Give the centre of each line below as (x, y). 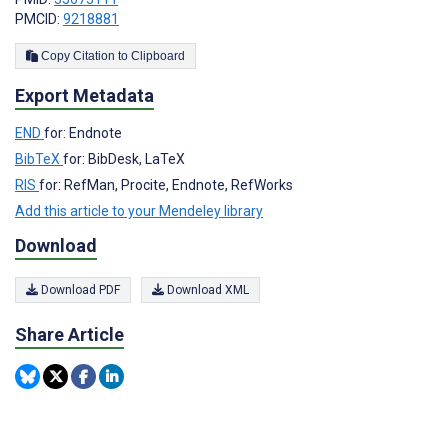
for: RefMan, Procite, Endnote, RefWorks (166, 185)
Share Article (69, 335)
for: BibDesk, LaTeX (124, 159)
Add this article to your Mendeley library (139, 211)
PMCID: (39, 19)
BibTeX (39, 159)
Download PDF (79, 290)
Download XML (206, 290)
